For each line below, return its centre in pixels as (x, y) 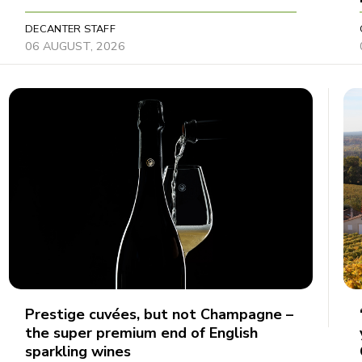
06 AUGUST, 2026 (75, 46)
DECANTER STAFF (70, 29)
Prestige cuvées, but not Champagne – (159, 314)
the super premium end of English (141, 333)
